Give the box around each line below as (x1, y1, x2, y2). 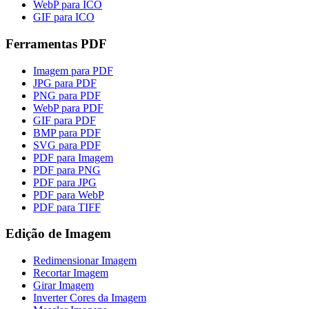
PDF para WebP (33, 188, 104, 201)
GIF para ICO (33, 11, 94, 23)
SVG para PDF (33, 139, 101, 151)
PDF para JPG (33, 176, 97, 188)
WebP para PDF (33, 101, 103, 114)
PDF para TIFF (33, 201, 101, 213)
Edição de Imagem (6, 226, 111, 241)
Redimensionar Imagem (33, 255, 137, 267)
